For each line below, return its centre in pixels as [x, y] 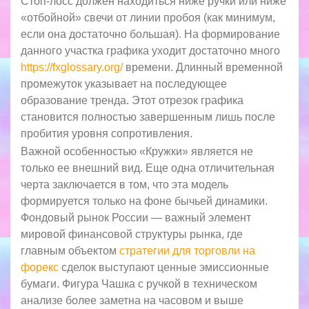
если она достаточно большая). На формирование [150, 34]
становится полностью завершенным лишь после [148, 117]
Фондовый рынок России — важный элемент [136, 217]
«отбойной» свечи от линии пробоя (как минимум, [148, 18]
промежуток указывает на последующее [124, 84]
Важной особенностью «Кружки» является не [137, 151]
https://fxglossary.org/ [72, 68]
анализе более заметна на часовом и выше [132, 300]
